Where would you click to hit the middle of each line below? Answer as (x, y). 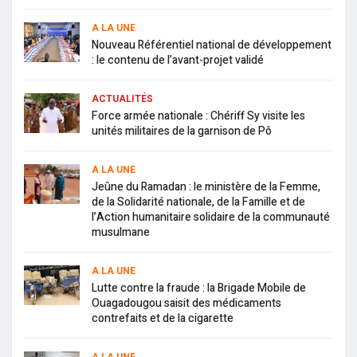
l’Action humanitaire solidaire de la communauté (211, 217)
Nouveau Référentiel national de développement (212, 45)
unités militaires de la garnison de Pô (182, 131)
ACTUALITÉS (122, 98)
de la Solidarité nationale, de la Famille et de (198, 202)
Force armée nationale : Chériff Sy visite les (198, 116)
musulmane (121, 232)
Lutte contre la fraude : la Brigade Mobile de (199, 288)
